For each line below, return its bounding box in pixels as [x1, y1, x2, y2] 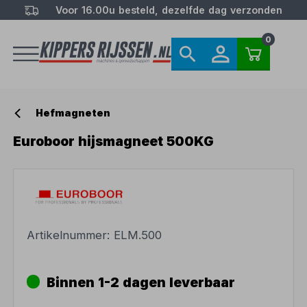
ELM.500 [114, 228, 162, 242]
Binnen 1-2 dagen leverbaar [46, 274, 235, 291]
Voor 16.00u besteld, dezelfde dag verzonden [55, 4, 282, 16]
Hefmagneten [36, 107, 111, 119]
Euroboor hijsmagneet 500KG [13, 133, 214, 150]
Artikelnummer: [27, 228, 114, 242]
